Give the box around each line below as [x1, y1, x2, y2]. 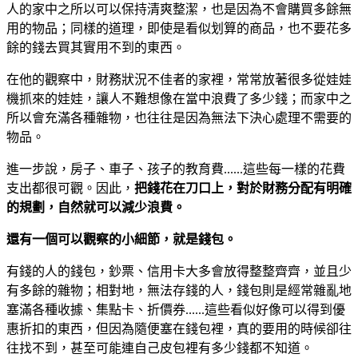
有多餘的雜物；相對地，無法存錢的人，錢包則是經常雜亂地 [6, 284, 352, 298]
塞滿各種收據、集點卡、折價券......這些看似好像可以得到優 [6, 303, 345, 317]
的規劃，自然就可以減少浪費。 [6, 201, 185, 215]
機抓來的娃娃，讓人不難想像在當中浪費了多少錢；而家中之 [6, 92, 352, 106]
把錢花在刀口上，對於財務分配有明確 [134, 181, 352, 196]
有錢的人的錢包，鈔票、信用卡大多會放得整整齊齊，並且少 [6, 265, 352, 279]
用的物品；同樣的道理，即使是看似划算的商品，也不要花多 [6, 22, 352, 36]
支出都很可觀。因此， [6, 181, 134, 196]
